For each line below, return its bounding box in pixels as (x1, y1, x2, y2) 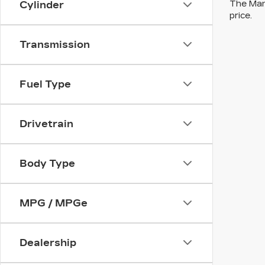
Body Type (20, 157, 75, 169)
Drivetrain (20, 118, 73, 130)
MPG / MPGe (20, 197, 88, 209)
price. (230, 11, 252, 21)
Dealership (20, 237, 76, 248)
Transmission (20, 38, 90, 50)
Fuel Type (20, 78, 71, 90)
